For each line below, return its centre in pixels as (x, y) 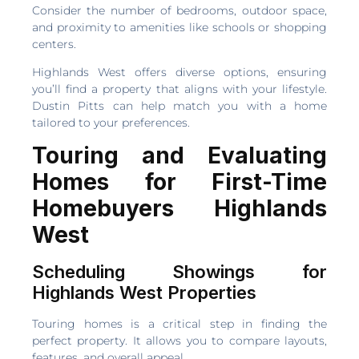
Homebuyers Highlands (179, 209)
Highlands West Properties (144, 293)
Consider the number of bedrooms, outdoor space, (179, 10)
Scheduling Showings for (179, 272)
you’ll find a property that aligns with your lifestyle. (179, 89)
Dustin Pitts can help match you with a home (179, 105)
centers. (54, 44)
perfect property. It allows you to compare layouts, (179, 341)
